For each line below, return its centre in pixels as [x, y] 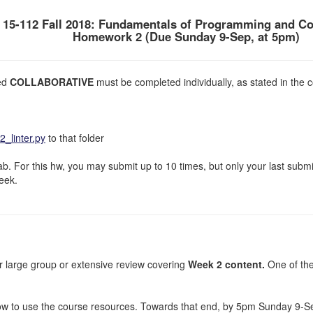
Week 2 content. [226, 264]
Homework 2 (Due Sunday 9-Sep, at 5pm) [186, 36]
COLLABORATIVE [52, 82]
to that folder [75, 138]
